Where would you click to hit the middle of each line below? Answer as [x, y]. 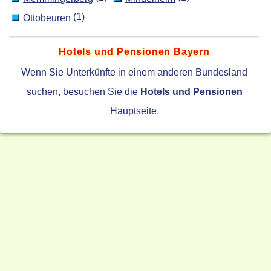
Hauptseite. [134, 110]
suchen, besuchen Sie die [83, 91]
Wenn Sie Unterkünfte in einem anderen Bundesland [135, 72]
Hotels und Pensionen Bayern [134, 51]
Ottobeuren [47, 17]
